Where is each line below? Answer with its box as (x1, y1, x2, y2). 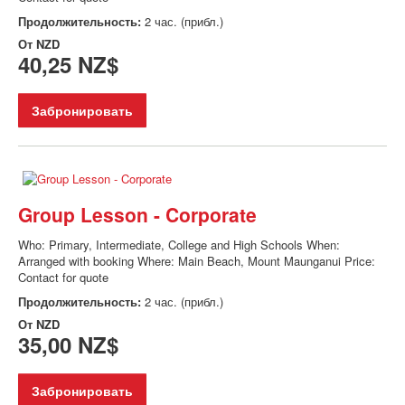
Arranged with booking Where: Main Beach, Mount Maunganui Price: (18, 252, 375, 270)
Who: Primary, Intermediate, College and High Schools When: (18, 236, 340, 254)
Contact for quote (18, 268, 108, 287)
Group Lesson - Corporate (18, 201, 257, 229)
